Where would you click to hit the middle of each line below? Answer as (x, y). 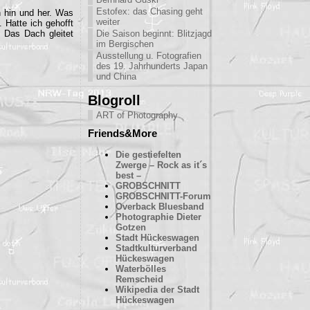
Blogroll (114, 100)
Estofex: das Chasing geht (149, 11)
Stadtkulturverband (156, 248)
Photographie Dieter (158, 217)
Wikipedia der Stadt (157, 290)
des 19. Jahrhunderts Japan (152, 66)
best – (128, 175)
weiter (108, 22)
